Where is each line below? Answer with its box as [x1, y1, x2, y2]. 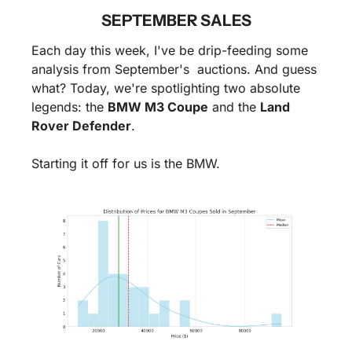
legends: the [31, 98, 108, 115]
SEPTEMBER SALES [101, 10, 251, 30]
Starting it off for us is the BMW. [31, 155, 220, 171]
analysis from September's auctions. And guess [31, 60, 317, 77]
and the [208, 98, 260, 115]
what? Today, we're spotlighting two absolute [31, 79, 300, 96]
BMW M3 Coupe [108, 98, 208, 115]
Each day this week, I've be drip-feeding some [31, 42, 308, 58]
